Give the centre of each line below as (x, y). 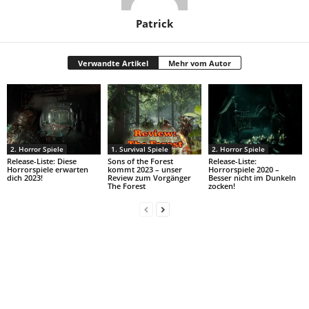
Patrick (154, 23)
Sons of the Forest (140, 161)
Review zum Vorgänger (149, 177)
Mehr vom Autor (200, 63)
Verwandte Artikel (113, 63)
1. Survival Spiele (139, 149)
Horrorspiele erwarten (48, 169)
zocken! (221, 186)
